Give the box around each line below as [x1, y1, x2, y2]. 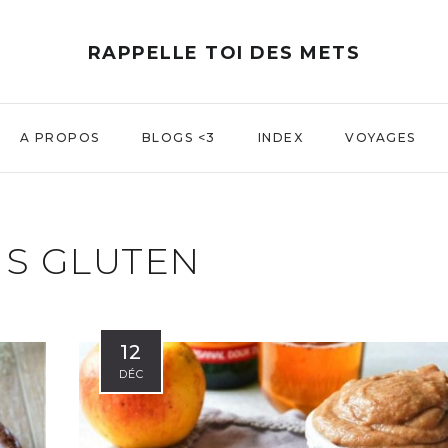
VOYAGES [345, 130, 416, 145]
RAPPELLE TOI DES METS [87, 42, 361, 64]
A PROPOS [19, 130, 100, 145]
